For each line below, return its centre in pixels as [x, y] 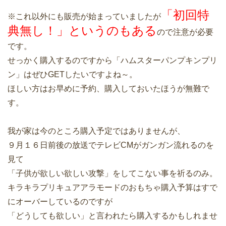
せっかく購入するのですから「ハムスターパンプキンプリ [112, 61]
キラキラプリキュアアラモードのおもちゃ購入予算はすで [112, 188]
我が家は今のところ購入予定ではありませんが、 [96, 131]
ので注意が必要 [185, 32]
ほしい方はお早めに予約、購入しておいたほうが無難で [108, 89]
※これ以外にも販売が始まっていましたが [84, 17]
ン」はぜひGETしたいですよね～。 [72, 75]
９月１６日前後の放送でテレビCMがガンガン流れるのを [111, 145]
